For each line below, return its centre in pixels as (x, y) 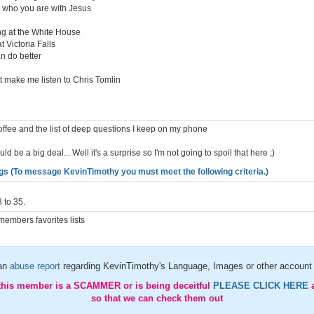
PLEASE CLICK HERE (262, 286)
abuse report (36, 266)
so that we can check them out (157, 298)
